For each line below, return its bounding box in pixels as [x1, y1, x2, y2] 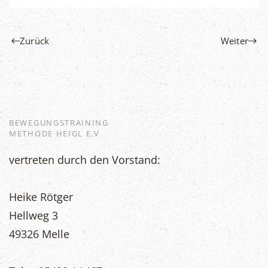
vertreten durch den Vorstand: [9, 153, 160, 167]
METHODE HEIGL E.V [9, 128, 100, 139]
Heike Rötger [9, 190, 73, 205]
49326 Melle [9, 227, 69, 242]
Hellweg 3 [9, 208, 58, 223]
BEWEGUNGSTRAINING [9, 117, 109, 129]
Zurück [20, 34, 50, 47]
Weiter [220, 34, 248, 47]
